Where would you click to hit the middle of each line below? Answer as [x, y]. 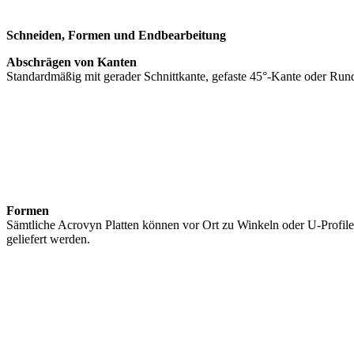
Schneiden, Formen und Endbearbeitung [116, 35]
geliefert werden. [48, 239]
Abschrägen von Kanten [72, 62]
